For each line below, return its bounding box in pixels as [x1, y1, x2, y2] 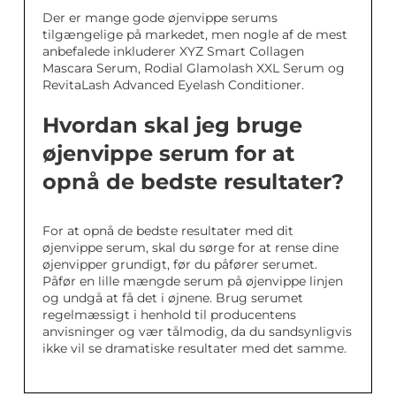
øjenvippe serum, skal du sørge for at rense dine [42, 240, 339, 256]
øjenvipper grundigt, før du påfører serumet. [42, 256, 317, 273]
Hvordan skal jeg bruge [42, 112, 302, 139]
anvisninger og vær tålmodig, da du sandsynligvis [42, 324, 352, 340]
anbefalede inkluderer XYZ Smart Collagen [42, 43, 304, 60]
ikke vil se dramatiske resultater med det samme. [42, 340, 346, 357]
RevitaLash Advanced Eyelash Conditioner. [42, 77, 304, 94]
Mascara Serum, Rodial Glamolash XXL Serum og [42, 60, 345, 77]
